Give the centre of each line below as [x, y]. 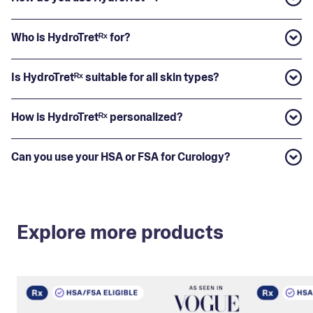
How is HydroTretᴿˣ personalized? [97, 117]
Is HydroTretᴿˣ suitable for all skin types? [115, 77]
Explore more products [120, 232]
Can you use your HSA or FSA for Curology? [121, 157]
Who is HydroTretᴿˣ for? [71, 37]
